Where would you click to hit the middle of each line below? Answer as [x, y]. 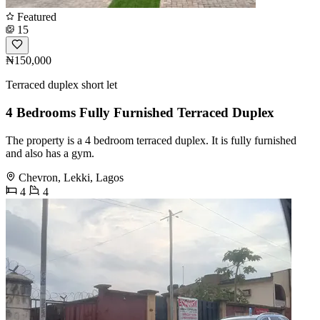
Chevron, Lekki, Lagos [71, 177]
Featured [35, 17]
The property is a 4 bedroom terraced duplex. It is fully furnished [151, 140]
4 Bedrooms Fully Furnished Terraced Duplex [140, 113]
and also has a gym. [50, 153]
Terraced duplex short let [61, 85]
